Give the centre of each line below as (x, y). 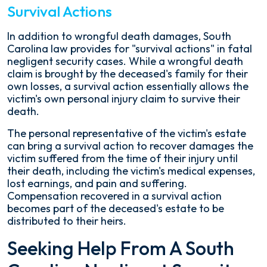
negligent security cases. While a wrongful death (125, 61)
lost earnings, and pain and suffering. (97, 183)
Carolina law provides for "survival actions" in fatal (130, 49)
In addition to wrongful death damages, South (119, 36)
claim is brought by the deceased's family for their (128, 74)
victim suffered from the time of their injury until (122, 158)
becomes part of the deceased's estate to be (116, 208)
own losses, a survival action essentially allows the (128, 86)
